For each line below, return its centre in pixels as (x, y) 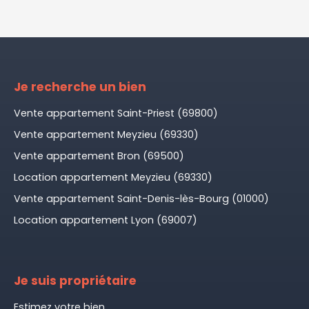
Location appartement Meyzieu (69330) (113, 178)
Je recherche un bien (80, 87)
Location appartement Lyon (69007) (106, 220)
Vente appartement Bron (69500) (99, 156)
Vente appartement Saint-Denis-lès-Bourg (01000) (141, 199)
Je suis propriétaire (75, 281)
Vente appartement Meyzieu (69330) (106, 135)
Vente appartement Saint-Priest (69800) (116, 113)
